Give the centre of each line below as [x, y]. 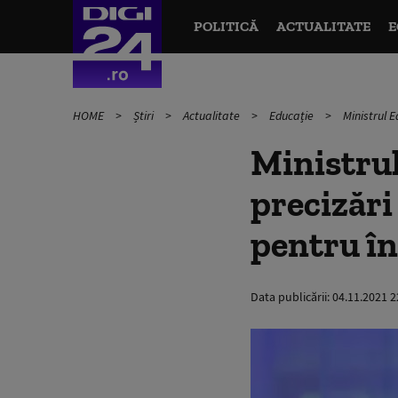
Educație [293, 115]
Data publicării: [291, 297]
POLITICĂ [226, 26]
